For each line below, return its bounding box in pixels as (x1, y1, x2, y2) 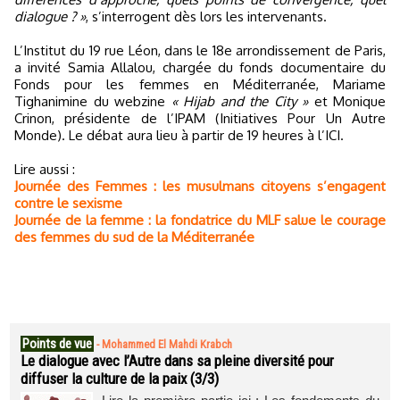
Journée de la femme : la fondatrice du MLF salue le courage (14, 212, 386, 229)
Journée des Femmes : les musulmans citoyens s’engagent (14, 178, 386, 195)
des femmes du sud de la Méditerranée (14, 229, 254, 246)
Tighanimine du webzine (14, 93, 171, 110)
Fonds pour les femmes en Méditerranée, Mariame (14, 76, 386, 93)
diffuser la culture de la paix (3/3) (21, 370, 219, 387)
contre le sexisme (14, 195, 122, 212)
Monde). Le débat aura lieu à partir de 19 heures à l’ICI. (14, 127, 344, 144)
